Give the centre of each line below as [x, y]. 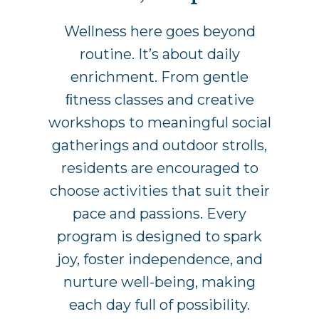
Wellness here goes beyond [159, 32]
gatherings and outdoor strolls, [159, 146]
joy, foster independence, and [159, 260]
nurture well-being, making [159, 282]
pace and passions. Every [159, 214]
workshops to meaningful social [159, 123]
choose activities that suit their [159, 191]
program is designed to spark [159, 237]
